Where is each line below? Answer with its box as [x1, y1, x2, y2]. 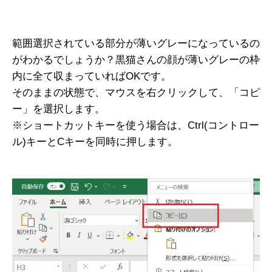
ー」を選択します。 [12, 103, 105, 115]
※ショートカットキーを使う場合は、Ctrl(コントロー [12, 120, 259, 132]
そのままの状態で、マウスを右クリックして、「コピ [12, 87, 260, 99]
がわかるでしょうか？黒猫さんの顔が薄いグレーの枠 [12, 54, 260, 66]
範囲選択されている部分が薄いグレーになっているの [12, 38, 260, 50]
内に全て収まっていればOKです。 [12, 70, 171, 83]
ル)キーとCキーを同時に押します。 [12, 136, 178, 148]
